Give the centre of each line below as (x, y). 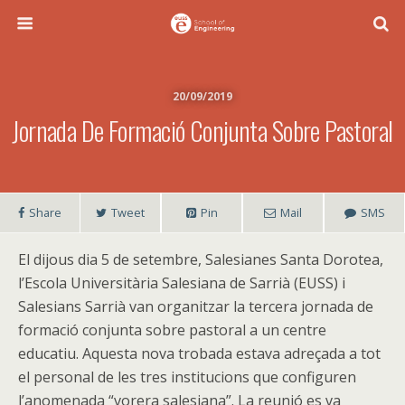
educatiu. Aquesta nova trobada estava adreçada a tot (199, 353)
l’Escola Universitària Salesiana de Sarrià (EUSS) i (182, 283)
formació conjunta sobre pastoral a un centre (172, 330)
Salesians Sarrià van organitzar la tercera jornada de (196, 306)
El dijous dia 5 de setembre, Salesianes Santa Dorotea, (201, 259)
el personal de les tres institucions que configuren (187, 377)
